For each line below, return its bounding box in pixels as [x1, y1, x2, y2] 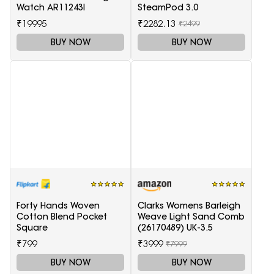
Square [17, 221, 48, 233]
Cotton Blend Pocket [17, 210, 107, 222]
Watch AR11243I [17, 1, 85, 13]
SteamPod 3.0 [138, 1, 198, 13]
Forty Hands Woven [17, 199, 100, 211]
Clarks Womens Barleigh [138, 199, 240, 211]
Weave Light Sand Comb [138, 210, 245, 222]
